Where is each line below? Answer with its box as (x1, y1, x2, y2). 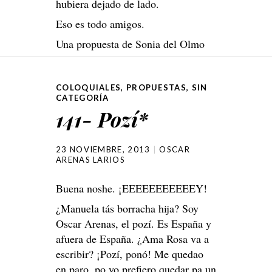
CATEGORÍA (56, 92, 109, 103)
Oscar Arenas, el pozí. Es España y (56, 216, 211, 231)
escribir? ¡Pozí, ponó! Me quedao (56, 246, 203, 261)
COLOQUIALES (56, 82, 121, 92)
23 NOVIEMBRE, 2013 (56, 144, 151, 154)
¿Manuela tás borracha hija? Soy (56, 200, 199, 216)
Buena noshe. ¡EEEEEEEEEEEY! (56, 180, 207, 195)
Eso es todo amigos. (56, 16, 144, 32)
